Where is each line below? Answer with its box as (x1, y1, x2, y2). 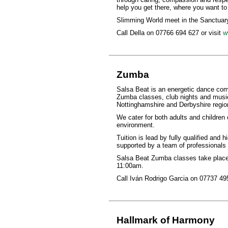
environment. (116, 121, 155, 129)
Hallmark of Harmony (116, 215, 215, 225)
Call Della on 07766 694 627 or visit (116, 29, 223, 37)
